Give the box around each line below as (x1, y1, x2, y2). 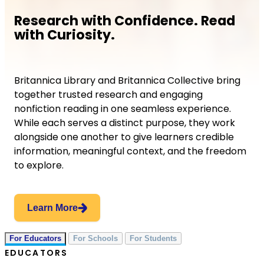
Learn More (27, 203, 78, 213)
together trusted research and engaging (14, 88, 203, 102)
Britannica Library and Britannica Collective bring (14, 74, 240, 88)
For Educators (9, 234, 61, 243)
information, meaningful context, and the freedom (14, 144, 246, 159)
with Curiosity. (14, 25, 115, 44)
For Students (130, 234, 177, 243)
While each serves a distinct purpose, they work (14, 116, 235, 130)
